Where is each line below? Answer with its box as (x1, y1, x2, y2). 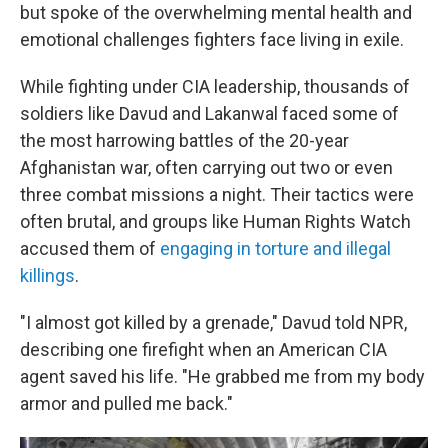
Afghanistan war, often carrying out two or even (20, 157, 393, 178)
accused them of (20, 238, 160, 259)
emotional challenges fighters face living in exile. (20, 29, 404, 50)
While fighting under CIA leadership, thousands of (20, 76, 410, 97)
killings (20, 265, 75, 286)
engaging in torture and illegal (160, 238, 391, 259)
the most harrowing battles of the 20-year (20, 130, 349, 151)
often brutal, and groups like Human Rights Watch (20, 211, 411, 232)
